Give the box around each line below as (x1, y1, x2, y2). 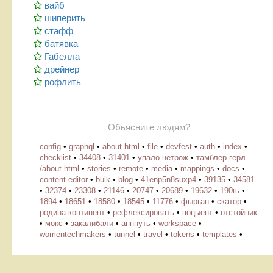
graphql (69, 141, 94, 151)
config (40, 141, 61, 151)
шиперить (44, 12, 85, 23)
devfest (166, 141, 192, 151)
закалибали (71, 218, 113, 228)
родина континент (40, 207, 105, 217)
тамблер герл (196, 152, 246, 162)
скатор (217, 196, 241, 206)
